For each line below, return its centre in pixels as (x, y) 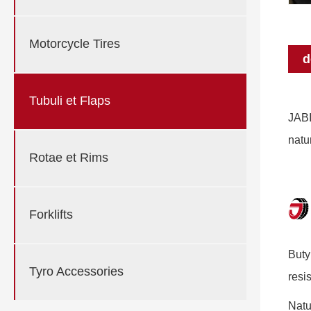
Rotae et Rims (69, 158)
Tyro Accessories (76, 272)
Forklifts (51, 215)
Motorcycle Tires (75, 44)
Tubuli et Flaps (70, 101)
